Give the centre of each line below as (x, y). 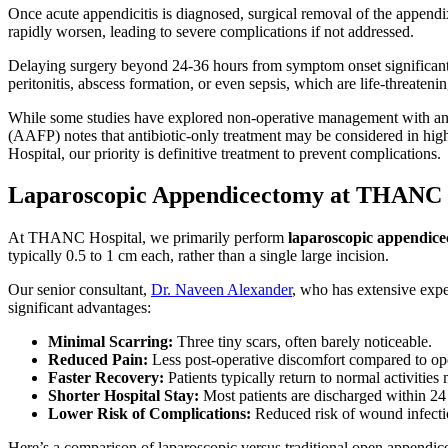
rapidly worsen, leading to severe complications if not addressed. (211, 31)
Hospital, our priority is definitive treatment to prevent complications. (224, 153)
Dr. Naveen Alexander (221, 290)
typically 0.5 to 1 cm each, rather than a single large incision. (198, 256)
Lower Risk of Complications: (149, 414)
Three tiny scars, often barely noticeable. (302, 342)
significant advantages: (79, 308)
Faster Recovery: (106, 378)
